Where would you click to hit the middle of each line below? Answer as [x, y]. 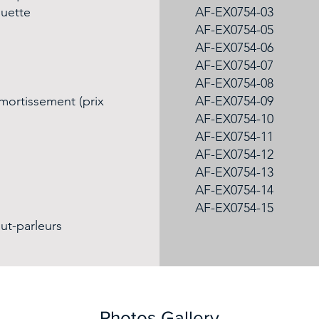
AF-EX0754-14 [235, 190]
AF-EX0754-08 [235, 83]
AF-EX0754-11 [235, 137]
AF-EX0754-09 [235, 101]
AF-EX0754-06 [235, 48]
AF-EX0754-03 [235, 12]
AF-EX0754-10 [235, 119]
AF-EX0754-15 [235, 208]
